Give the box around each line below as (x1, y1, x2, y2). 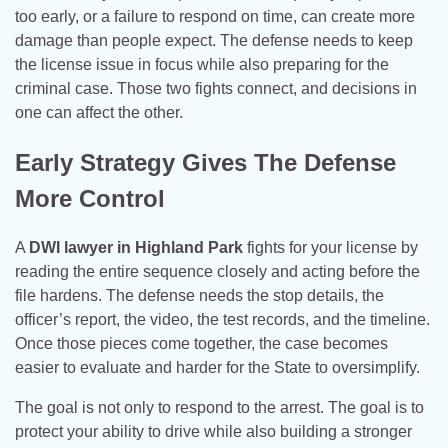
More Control (15, 184, 165, 212)
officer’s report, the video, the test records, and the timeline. (15, 311, 430, 329)
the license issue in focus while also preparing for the (15, 55, 389, 73)
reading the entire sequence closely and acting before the (15, 263, 420, 281)
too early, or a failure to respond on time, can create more (15, 7, 415, 25)
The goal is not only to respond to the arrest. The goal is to (15, 399, 424, 417)
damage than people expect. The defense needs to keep (15, 31, 413, 49)
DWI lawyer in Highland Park (29, 239, 243, 257)
